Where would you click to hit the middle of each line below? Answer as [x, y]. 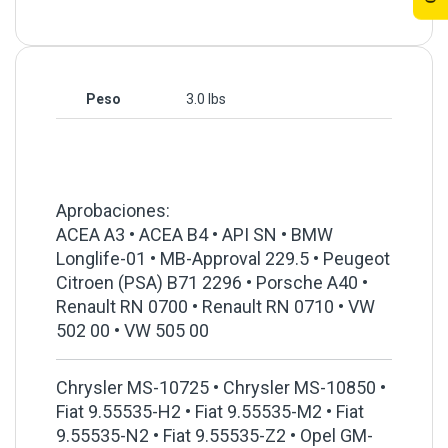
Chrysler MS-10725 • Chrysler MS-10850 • [221, 388]
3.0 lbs [206, 99]
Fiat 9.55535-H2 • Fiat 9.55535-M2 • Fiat [210, 412]
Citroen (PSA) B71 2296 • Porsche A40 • [212, 283]
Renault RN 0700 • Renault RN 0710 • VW [215, 307]
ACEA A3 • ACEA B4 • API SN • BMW [194, 235]
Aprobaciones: [113, 211]
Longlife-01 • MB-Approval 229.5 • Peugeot [223, 259]
